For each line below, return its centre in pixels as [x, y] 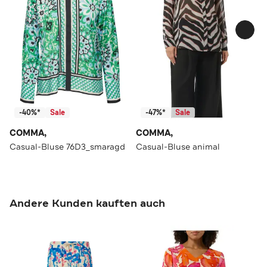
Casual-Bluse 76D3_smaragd [67, 146]
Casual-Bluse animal [178, 146]
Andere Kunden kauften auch [87, 203]
